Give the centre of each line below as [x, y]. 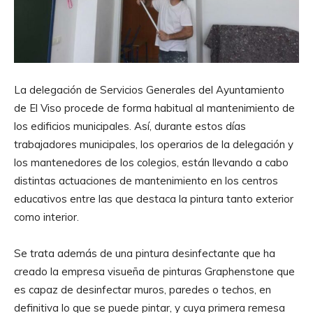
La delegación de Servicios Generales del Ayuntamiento [149, 89]
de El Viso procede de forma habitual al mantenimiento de [154, 108]
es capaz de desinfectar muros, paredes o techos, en [143, 289]
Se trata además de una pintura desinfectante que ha [145, 253]
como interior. [46, 217]
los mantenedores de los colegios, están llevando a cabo [151, 162]
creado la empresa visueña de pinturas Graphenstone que [154, 271]
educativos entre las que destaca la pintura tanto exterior [154, 198]
